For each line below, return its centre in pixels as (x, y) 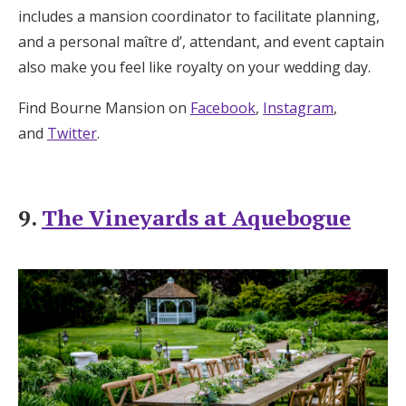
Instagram (298, 107)
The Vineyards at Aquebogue (196, 217)
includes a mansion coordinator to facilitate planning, (199, 16)
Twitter (72, 133)
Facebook (223, 107)
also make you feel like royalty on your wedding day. (194, 67)
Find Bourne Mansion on (104, 107)
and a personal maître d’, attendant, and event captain (201, 41)
